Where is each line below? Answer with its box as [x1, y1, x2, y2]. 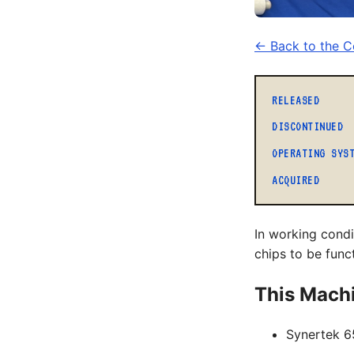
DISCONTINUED [272, 119, 344, 134]
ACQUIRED [272, 172, 320, 187]
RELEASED [272, 92, 320, 107]
